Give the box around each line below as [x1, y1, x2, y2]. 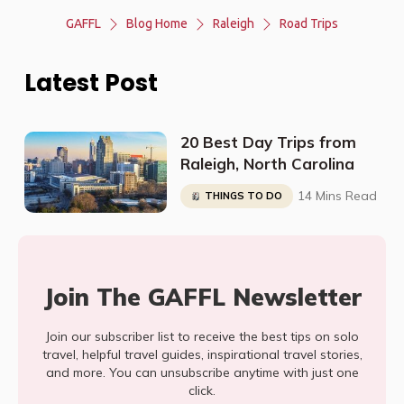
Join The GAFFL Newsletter [42, 282, 362, 312]
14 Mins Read [297, 188, 377, 204]
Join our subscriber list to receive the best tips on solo [45, 328, 359, 344]
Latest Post [24, 67, 158, 99]
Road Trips [280, 16, 338, 31]
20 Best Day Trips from [179, 133, 356, 151]
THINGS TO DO [204, 189, 282, 202]
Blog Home [126, 16, 188, 31]
